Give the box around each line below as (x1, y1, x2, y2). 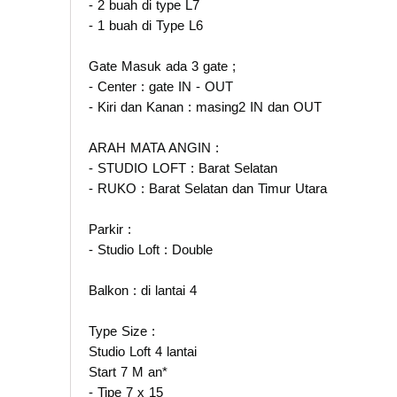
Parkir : (89, 221, 131, 237)
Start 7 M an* (89, 363, 167, 379)
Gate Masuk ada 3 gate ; (89, 58, 236, 74)
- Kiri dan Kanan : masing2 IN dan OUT (89, 98, 322, 114)
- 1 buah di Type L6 (89, 17, 203, 33)
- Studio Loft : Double (89, 241, 213, 257)
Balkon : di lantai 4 (89, 282, 197, 298)
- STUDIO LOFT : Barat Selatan (89, 160, 277, 175)
